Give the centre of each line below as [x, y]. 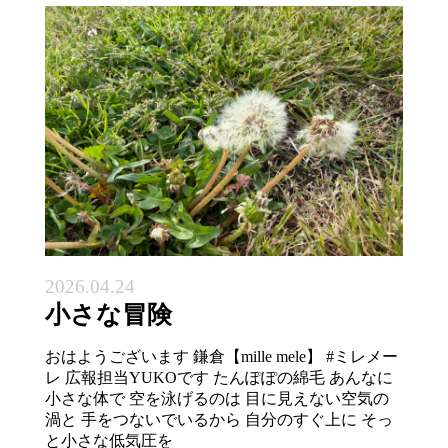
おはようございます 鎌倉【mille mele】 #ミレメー [221, 356]
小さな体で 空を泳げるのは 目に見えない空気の [216, 398]
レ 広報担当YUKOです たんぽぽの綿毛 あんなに [218, 377]
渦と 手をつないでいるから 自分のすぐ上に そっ [218, 419]
